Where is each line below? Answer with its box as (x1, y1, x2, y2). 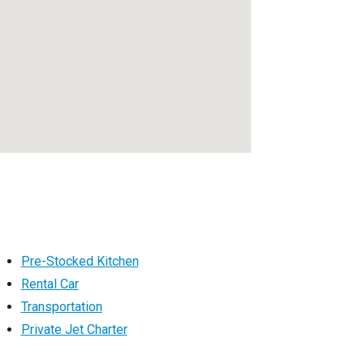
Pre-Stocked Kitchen (20, 253, 139, 269)
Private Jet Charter (20, 321, 128, 337)
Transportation (20, 298, 102, 314)
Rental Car (20, 275, 79, 292)
